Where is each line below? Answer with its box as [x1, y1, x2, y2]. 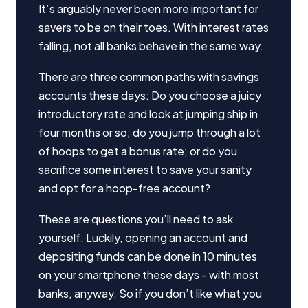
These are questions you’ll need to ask [38, 211, 233, 226]
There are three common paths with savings [38, 69, 259, 84]
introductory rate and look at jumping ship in [38, 106, 258, 121]
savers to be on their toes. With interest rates [38, 19, 269, 34]
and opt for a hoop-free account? [38, 180, 210, 195]
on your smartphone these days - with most [38, 267, 259, 282]
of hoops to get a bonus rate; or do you [38, 143, 237, 158]
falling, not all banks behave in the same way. [38, 38, 263, 53]
